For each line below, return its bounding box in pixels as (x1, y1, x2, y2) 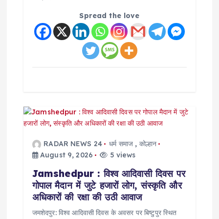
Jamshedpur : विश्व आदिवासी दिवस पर (32, 168, 185, 180)
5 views (108, 150, 136, 159)
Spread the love (79, 11, 140, 21)
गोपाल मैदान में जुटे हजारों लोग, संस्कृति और (32, 179, 182, 192)
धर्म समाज (109, 139, 133, 148)
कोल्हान (139, 139, 156, 148)
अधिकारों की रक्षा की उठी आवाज (32, 191, 142, 203)
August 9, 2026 (38, 150, 93, 159)
